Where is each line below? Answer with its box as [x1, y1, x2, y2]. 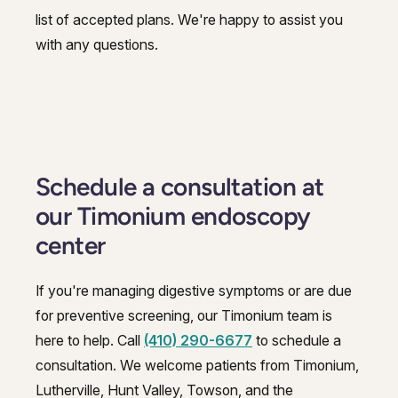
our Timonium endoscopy [36, 200, 311, 231]
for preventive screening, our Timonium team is [36, 306, 332, 324]
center [36, 229, 106, 260]
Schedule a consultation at [36, 171, 324, 202]
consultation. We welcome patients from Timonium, [36, 355, 359, 374]
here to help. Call [36, 330, 144, 349]
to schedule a [252, 330, 341, 349]
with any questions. [36, 35, 158, 53]
